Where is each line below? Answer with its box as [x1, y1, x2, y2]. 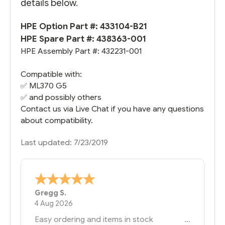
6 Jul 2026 [35, 199, 69, 208]
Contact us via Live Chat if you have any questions [21, 103, 204, 114]
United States [89, 188, 135, 198]
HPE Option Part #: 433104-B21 [21, 21, 147, 32]
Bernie [35, 188, 59, 198]
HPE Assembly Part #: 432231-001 [21, 46, 142, 56]
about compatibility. [21, 115, 93, 125]
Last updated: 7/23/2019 [21, 137, 108, 147]
